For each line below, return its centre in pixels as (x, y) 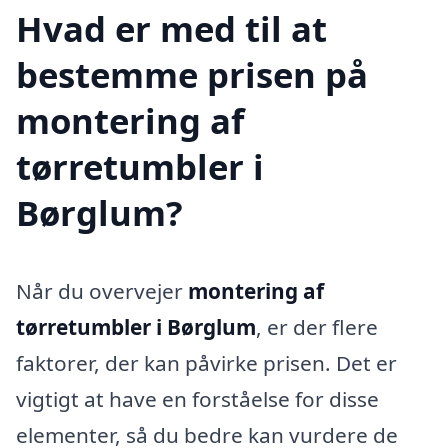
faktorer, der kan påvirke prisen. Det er (206, 362)
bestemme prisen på (192, 74)
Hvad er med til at (171, 28)
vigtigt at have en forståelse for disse (197, 398)
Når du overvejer (102, 290)
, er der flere (317, 326)
